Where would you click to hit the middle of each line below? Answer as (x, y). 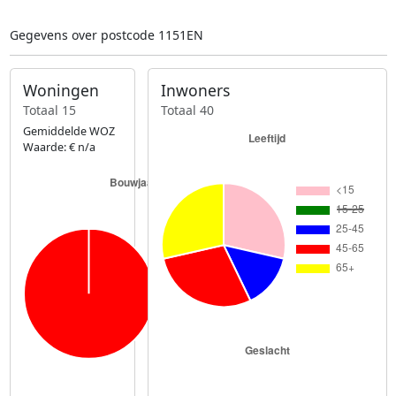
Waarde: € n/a (59, 147)
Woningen (61, 91)
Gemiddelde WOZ (69, 131)
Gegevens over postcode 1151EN (106, 35)
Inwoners (196, 91)
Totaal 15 (49, 110)
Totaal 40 (188, 110)
